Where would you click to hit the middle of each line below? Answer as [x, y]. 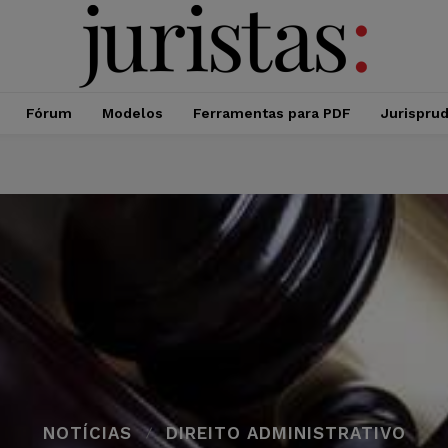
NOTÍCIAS [87, 433]
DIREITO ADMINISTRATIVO [285, 433]
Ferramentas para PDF [271, 113]
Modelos [132, 113]
